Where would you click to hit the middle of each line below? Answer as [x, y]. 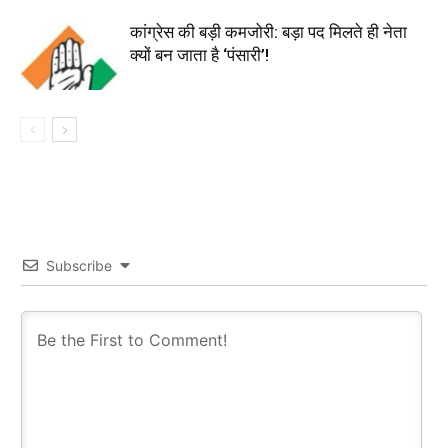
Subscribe [79, 265]
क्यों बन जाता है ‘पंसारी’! [199, 55]
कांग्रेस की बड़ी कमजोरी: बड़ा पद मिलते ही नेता [268, 32]
